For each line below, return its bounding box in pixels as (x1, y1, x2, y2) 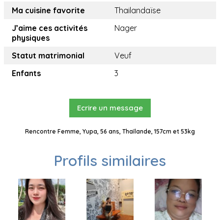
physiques (12, 33, 50, 43)
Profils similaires (54, 151, 166, 170)
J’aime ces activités (12, 23, 87, 33)
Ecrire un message (77, 103, 143, 112)
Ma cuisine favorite (12, 5, 85, 15)
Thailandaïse (114, 5, 161, 15)
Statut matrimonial (12, 51, 84, 60)
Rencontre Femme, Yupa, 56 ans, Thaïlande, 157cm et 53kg (25, 128, 195, 135)
